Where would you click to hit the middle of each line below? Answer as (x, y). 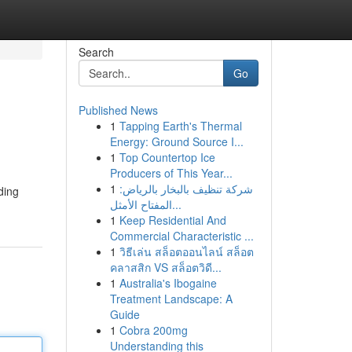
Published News (118, 110)
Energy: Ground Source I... (176, 141)
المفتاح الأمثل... (176, 204)
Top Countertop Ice (167, 157)
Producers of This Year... (171, 173)
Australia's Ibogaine (168, 283)
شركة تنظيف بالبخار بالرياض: (186, 189)
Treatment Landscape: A (171, 299)
